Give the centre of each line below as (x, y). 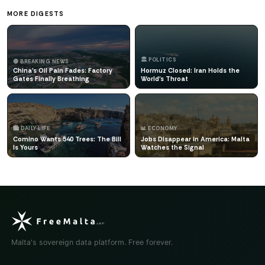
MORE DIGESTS (36, 13)
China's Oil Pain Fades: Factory (63, 70)
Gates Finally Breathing (51, 78)
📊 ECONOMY (159, 128)
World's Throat (164, 78)
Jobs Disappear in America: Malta (195, 139)
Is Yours (25, 147)
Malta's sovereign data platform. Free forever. (92, 243)
